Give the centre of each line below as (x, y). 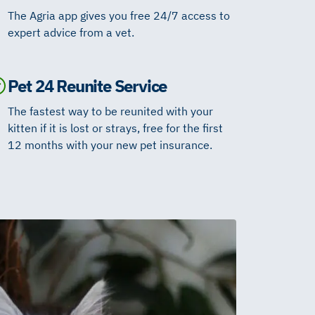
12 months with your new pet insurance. (110, 144)
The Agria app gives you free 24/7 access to (118, 15)
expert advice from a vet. (71, 32)
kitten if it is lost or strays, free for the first (115, 128)
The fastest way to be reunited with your (110, 111)
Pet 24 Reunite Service (87, 85)
